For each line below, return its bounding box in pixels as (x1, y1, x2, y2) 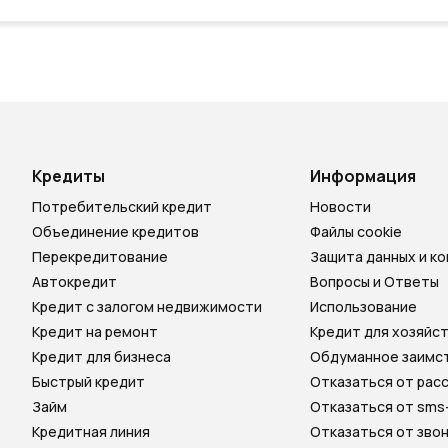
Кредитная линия (32, 422, 150, 441)
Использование (310, 297, 417, 316)
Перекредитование (32, 247, 168, 266)
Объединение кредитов (32, 222, 199, 241)
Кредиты (32, 165, 105, 187)
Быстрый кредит (32, 372, 145, 391)
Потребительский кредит (32, 197, 212, 216)
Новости (310, 197, 371, 216)
